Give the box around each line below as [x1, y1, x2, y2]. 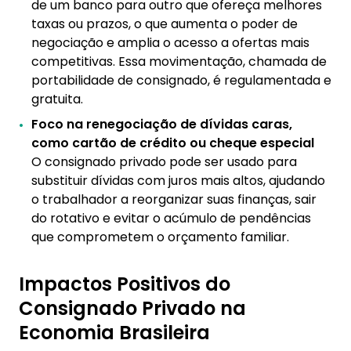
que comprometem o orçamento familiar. [31, 228, 289, 246]
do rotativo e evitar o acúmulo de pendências [31, 209, 311, 227]
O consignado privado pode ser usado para [31, 153, 297, 171]
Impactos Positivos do [19, 271, 230, 297]
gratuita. [31, 90, 83, 108]
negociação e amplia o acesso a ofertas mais [31, 34, 309, 52]
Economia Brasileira [19, 320, 210, 346]
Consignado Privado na [19, 295, 246, 321]
